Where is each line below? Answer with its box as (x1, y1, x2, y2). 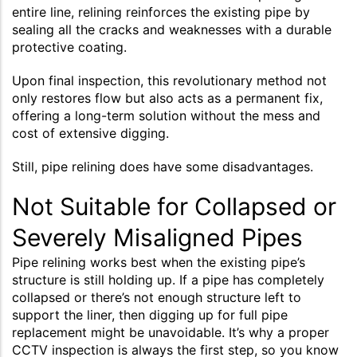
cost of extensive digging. (12, 124, 169, 141)
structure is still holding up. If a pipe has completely (12, 271, 324, 288)
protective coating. (12, 38, 127, 55)
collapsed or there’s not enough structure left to (12, 288, 301, 305)
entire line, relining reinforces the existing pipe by (12, 3, 310, 20)
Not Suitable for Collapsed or (12, 191, 336, 221)
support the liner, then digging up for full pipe (12, 306, 288, 323)
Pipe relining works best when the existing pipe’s (12, 253, 305, 270)
